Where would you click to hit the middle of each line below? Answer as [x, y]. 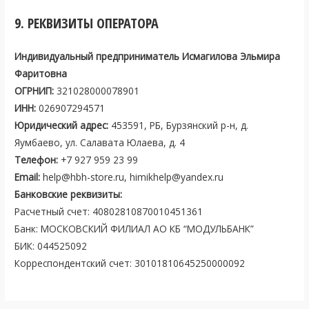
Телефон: [37, 159]
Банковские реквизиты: [69, 194]
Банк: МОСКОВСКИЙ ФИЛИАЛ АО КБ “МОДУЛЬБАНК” [134, 228]
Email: [28, 177]
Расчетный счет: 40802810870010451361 [109, 211]
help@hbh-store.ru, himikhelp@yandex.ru [132, 177]
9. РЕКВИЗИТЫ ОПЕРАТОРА [87, 23]
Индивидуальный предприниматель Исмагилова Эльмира [148, 56]
